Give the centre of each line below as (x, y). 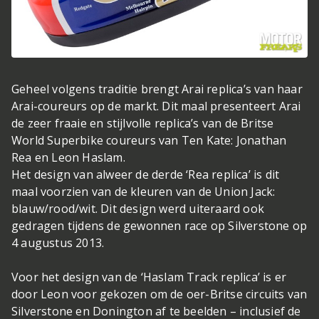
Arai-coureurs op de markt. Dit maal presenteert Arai (156, 106)
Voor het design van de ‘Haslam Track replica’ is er (149, 277)
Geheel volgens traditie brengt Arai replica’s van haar (157, 89)
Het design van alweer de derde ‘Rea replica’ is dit (146, 174)
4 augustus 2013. (58, 242)
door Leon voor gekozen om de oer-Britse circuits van (159, 294)
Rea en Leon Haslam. (72, 157)
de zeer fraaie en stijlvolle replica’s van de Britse (143, 123)
